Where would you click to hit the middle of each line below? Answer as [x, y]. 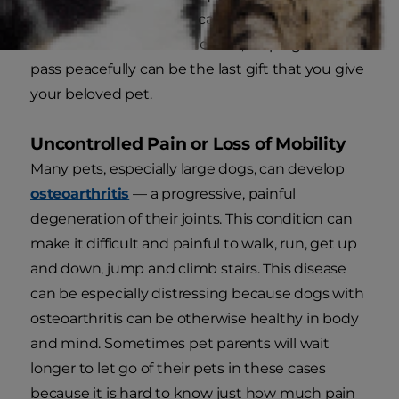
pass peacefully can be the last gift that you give [197, 69]
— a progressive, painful [213, 194]
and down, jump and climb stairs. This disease [188, 269]
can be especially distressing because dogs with [197, 294]
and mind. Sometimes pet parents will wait [180, 344]
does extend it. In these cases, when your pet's [192, 20]
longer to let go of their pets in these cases [178, 369]
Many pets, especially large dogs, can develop [187, 169]
